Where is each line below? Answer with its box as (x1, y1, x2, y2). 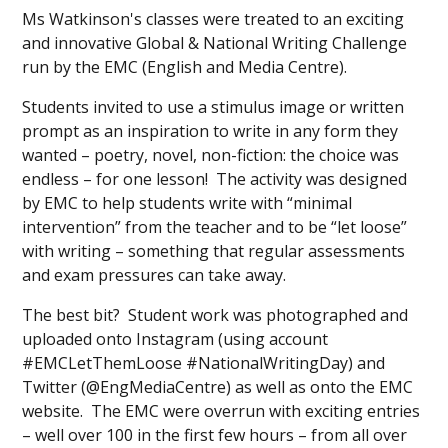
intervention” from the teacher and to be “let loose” (22, 216, 408, 239)
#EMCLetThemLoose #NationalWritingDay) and (22, 352, 386, 375)
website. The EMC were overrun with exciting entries (22, 400, 421, 423)
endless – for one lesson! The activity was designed (22, 168, 408, 191)
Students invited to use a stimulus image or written (22, 96, 405, 119)
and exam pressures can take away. (22, 264, 287, 287)
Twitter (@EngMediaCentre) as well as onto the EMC (22, 376, 414, 399)
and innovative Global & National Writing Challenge (22, 32, 408, 55)
